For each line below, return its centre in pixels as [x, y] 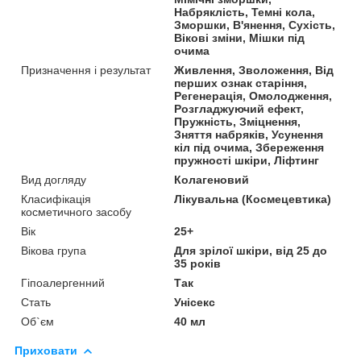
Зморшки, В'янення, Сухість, [255, 25]
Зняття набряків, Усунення [249, 134]
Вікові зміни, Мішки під [240, 37]
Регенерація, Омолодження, [253, 95]
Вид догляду [54, 179]
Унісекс [195, 302]
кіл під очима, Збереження [249, 147]
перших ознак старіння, [241, 83]
